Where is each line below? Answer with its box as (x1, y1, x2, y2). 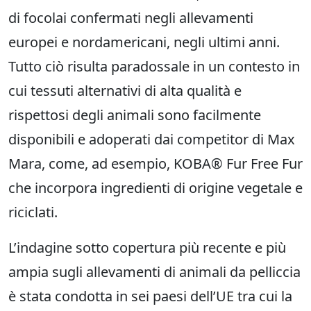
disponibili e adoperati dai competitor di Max (8, 130, 295, 149)
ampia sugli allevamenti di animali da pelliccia (8, 262, 301, 282)
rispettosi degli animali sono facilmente (8, 106, 261, 125)
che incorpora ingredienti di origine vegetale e (8, 178, 303, 198)
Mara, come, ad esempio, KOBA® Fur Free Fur (8, 154, 303, 174)
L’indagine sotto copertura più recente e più (8, 238, 286, 258)
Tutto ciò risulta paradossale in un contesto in (8, 57, 300, 76)
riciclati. (8, 203, 58, 222)
